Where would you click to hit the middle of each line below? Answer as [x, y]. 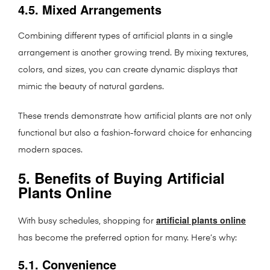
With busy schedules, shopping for [87, 221]
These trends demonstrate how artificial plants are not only [135, 116]
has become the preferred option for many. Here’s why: [127, 238]
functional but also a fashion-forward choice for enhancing [135, 133]
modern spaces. [50, 150]
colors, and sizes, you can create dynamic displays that [128, 70]
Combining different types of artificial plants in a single [125, 36]
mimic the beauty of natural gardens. [91, 86]
